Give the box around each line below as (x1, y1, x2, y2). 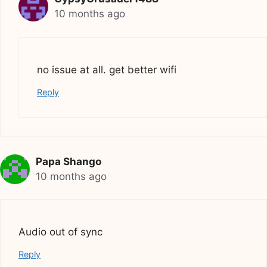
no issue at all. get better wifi (37, 63, 176, 76)
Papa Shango (36, 155, 101, 167)
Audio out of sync (18, 226, 103, 238)
